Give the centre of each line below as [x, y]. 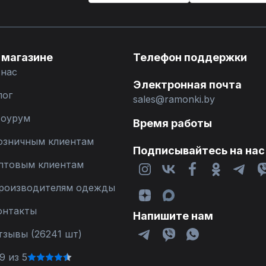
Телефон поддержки [190, 57]
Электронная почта [187, 85]
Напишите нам [173, 216]
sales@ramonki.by [174, 99]
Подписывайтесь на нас [199, 151]
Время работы [172, 123]
